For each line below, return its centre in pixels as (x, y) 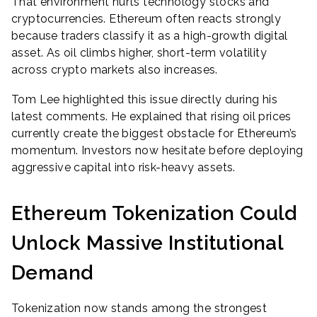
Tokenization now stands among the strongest (139, 309)
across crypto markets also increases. (115, 69)
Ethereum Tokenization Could (154, 213)
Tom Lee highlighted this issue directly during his (144, 99)
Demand (52, 272)
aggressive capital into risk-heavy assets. (123, 167)
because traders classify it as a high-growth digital (150, 35)
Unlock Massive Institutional (148, 243)
